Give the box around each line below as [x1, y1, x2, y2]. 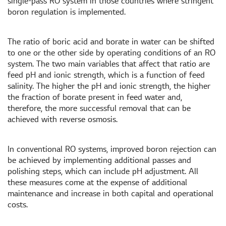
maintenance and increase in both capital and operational [8, 189, 213, 198]
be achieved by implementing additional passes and [8, 155, 191, 165]
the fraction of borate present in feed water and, [8, 92, 182, 102]
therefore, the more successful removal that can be [8, 103, 191, 113]
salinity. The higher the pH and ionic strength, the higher [8, 81, 210, 91]
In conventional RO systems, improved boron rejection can [8, 144, 216, 154]
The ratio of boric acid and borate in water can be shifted [8, 37, 214, 46]
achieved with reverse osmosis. [8, 115, 118, 124]
